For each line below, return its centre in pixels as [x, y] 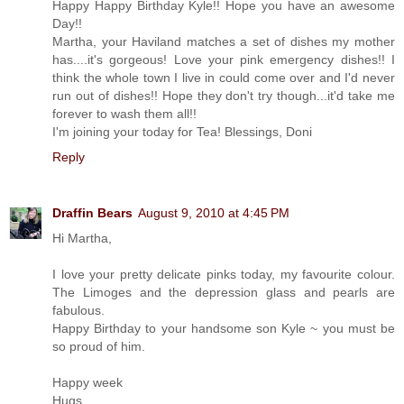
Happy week [87, 382]
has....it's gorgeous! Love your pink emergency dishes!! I [224, 59]
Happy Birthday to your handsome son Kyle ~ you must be [224, 328]
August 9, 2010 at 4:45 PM [214, 212]
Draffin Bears [92, 212]
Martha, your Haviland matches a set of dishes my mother [224, 41]
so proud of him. [99, 346]
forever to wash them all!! [124, 113]
